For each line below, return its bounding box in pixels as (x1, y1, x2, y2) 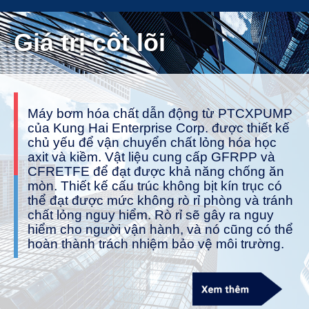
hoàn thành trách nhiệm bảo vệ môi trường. (28, 236, 284, 251)
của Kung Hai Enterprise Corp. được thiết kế (28, 120, 290, 135)
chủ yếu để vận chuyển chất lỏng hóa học (28, 134, 277, 150)
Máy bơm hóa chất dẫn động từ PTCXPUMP (28, 106, 292, 121)
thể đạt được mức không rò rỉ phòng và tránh (28, 192, 293, 208)
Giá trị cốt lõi (14, 28, 166, 57)
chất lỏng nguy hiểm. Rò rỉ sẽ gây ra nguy (28, 207, 274, 222)
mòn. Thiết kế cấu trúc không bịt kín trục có (28, 178, 282, 193)
